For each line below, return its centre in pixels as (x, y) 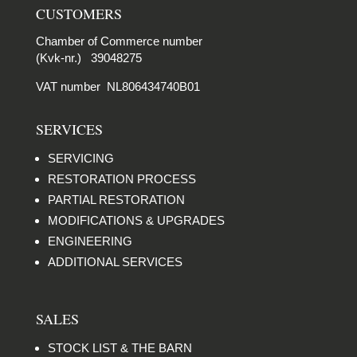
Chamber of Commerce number (119, 41)
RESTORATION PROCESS (122, 179)
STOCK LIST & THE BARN (120, 348)
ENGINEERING (90, 241)
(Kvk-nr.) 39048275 (88, 58)
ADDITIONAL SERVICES (115, 262)
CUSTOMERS (78, 14)
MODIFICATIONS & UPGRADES (136, 221)
